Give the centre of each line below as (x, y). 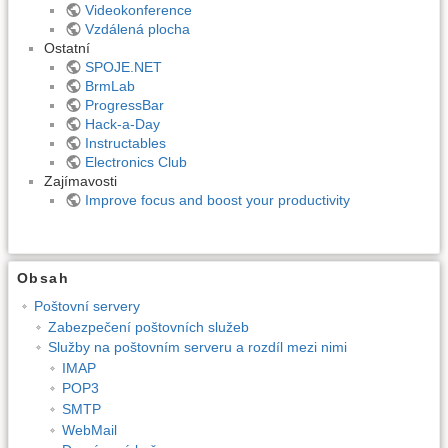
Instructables (125, 142)
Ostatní (67, 47)
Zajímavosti (80, 180)
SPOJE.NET (123, 66)
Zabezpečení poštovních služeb (148, 326)
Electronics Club (135, 161)
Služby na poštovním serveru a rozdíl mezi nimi (197, 347)
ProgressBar (124, 104)
